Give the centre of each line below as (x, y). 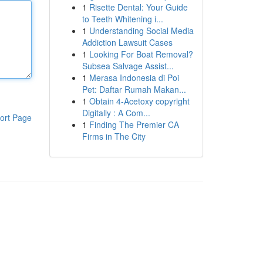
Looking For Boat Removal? (141, 54)
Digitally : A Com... (116, 113)
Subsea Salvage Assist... (128, 66)
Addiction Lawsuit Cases (127, 42)
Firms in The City (114, 136)
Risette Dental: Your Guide (138, 7)
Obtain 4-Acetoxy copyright (139, 101)
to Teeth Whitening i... (122, 19)
